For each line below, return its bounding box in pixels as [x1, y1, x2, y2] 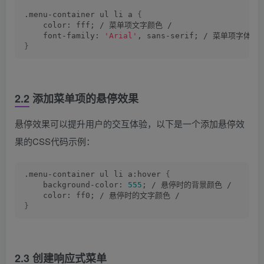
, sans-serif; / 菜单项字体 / [137, 31, 260, 40]
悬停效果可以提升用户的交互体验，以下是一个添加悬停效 [15, 117, 245, 130]
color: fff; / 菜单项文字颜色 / [24, 21, 172, 29]
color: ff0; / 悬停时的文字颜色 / [24, 191, 180, 200]
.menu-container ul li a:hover [24, 170, 166, 179]
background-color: [24, 180, 128, 189]
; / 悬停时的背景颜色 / [142, 180, 232, 189]
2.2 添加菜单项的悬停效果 [15, 91, 138, 106]
